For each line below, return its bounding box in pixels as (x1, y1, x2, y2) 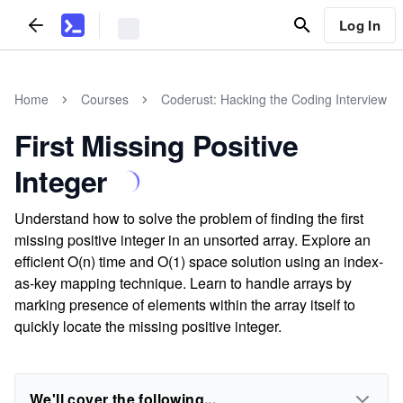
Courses (81, 90, 129, 108)
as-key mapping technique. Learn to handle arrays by (14, 273, 352, 293)
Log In (338, 14, 381, 35)
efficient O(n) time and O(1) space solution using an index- (14, 251, 383, 272)
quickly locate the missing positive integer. (14, 316, 282, 336)
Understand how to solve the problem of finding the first (14, 208, 363, 228)
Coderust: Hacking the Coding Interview (161, 90, 387, 108)
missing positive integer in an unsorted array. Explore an (14, 229, 371, 250)
